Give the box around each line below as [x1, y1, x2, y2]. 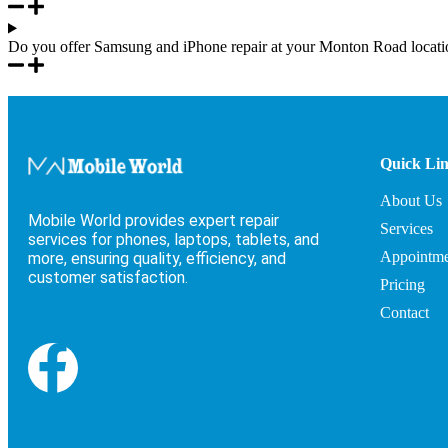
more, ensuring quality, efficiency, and [28, 249, 286, 269]
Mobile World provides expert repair [28, 211, 279, 231]
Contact [379, 303, 429, 321]
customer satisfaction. [28, 268, 188, 288]
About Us [379, 191, 442, 209]
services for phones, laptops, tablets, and [28, 230, 319, 250]
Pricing [379, 275, 425, 293]
